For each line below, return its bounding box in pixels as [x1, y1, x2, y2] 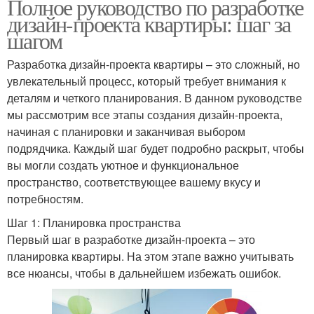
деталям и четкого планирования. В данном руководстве [7, 90, 302, 107]
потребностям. [7, 191, 83, 207]
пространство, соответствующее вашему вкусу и [7, 174, 261, 191]
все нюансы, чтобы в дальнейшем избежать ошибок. [7, 265, 281, 282]
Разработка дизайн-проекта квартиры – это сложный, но [7, 56, 300, 73]
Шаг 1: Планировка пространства [7, 214, 181, 231]
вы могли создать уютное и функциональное [7, 157, 239, 174]
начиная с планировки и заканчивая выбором [7, 123, 245, 140]
